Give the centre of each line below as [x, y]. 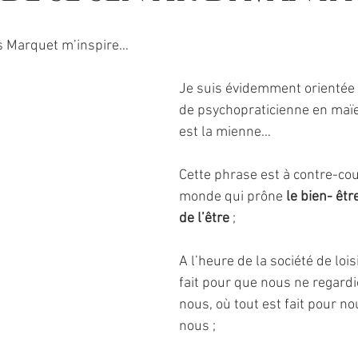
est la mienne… [227, 132]
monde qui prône [233, 197]
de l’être [204, 219]
